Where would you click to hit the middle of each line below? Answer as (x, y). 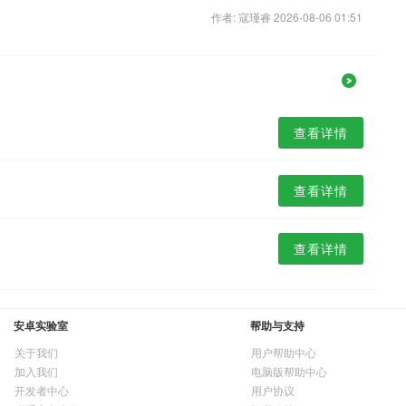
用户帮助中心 (284, 353)
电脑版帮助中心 (289, 372)
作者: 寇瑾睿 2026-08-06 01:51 (287, 16)
